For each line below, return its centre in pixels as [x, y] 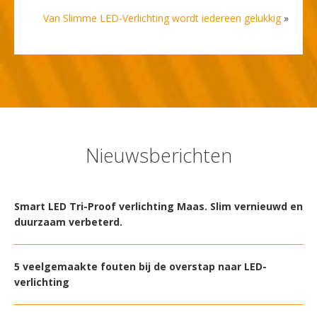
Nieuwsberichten [158, 156]
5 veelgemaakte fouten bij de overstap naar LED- [140, 267]
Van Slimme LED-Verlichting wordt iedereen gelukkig [162, 18]
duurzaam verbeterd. [68, 222]
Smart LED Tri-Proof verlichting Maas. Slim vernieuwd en [158, 207]
